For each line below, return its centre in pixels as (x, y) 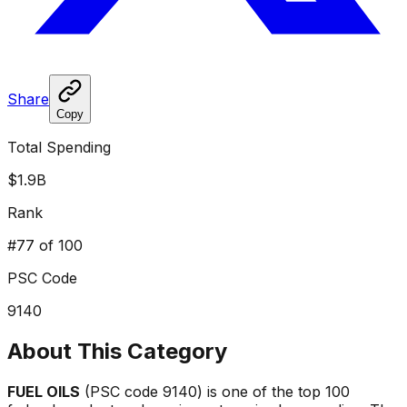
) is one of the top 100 (273, 391)
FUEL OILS (44, 391)
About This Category (117, 351)
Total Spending (59, 147)
